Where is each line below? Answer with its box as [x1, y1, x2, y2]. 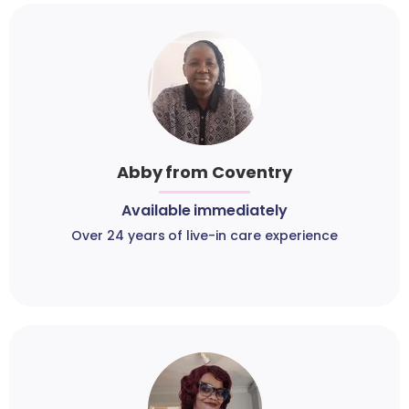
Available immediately [121, 200, 288, 222]
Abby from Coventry [116, 161, 293, 184]
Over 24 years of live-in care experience [71, 226, 338, 246]
